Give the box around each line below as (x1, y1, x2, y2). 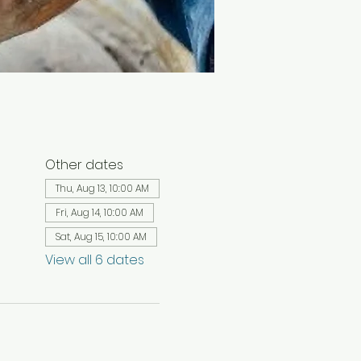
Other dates (44, 156, 123, 174)
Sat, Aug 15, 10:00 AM (55, 230, 147, 243)
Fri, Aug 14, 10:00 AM (55, 205, 143, 219)
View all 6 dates (44, 251, 144, 269)
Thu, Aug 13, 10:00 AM (55, 181, 149, 195)
